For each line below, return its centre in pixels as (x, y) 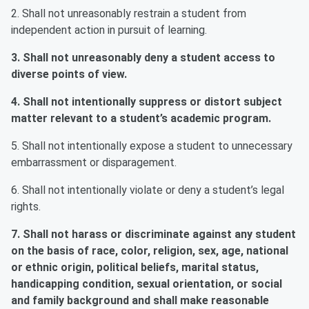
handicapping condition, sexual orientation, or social (147, 284)
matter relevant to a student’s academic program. (141, 118)
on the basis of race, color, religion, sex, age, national (150, 251)
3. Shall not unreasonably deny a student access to (143, 58)
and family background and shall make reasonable (140, 300)
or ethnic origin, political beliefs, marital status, (135, 267)
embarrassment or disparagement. (94, 162)
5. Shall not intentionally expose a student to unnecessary (152, 146)
